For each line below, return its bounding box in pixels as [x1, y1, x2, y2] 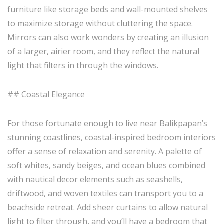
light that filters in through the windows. [7, 60, 158, 71]
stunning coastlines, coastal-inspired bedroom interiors [7, 132, 216, 143]
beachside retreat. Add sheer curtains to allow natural [7, 202, 208, 213]
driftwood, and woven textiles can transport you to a [7, 188, 203, 199]
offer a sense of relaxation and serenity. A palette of [7, 146, 202, 157]
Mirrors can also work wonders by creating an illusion [7, 32, 209, 43]
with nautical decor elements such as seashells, [7, 174, 183, 185]
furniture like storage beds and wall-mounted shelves [7, 4, 208, 15]
